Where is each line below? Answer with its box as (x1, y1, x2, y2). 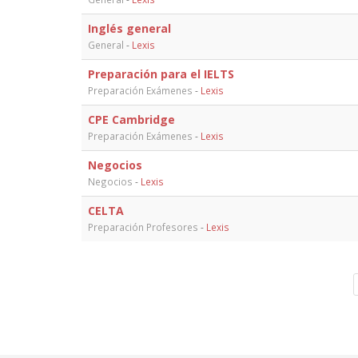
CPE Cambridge (88, 111, 175, 127)
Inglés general (88, 20, 171, 36)
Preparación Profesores (88, 220, 198, 233)
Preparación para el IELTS (88, 66, 234, 82)
